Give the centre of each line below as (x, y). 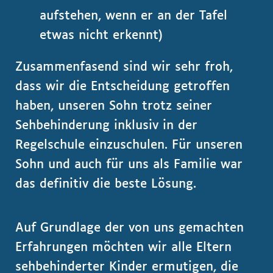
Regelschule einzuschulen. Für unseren (129, 145)
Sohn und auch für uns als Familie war (129, 165)
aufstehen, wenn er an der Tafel (133, 16)
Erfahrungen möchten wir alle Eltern (123, 247)
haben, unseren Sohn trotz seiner (114, 106)
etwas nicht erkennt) (101, 35)
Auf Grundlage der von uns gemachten (129, 228)
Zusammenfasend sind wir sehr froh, (124, 67)
